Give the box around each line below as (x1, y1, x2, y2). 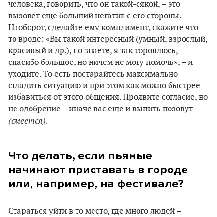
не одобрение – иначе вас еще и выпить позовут (8, 104, 193, 114)
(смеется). (8, 115, 48, 126)
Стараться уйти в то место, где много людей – (8, 206, 181, 216)
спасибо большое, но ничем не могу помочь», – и (8, 58, 193, 67)
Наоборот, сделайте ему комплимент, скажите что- (8, 23, 201, 32)
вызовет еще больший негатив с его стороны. (8, 11, 181, 21)
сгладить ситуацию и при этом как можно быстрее (8, 81, 200, 91)
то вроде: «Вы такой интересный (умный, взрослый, (8, 34, 207, 44)
